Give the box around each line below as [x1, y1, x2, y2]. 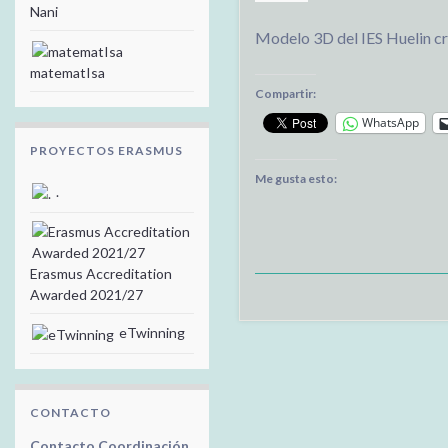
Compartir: [255, 85, 316, 101]
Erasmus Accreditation [30, 264, 172, 282]
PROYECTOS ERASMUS [30, 142, 183, 158]
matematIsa [30, 63, 105, 81]
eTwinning [116, 323, 185, 341]
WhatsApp [362, 114, 419, 132]
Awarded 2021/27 [30, 285, 143, 303]
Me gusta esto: [255, 170, 337, 186]
